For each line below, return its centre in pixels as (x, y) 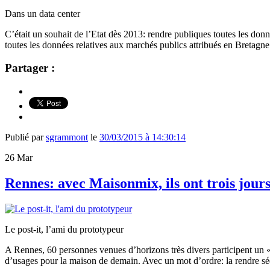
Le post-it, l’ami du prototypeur (64, 229)
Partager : (30, 68)
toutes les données (40, 45)
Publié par (25, 137)
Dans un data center (42, 13)
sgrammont (67, 137)
